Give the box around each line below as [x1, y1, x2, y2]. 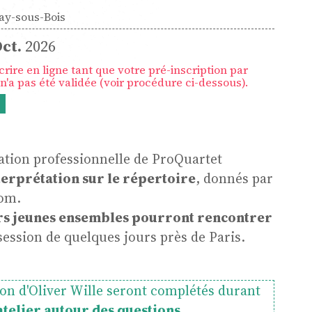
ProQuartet [151, 149, 222, 168]
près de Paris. [156, 227, 245, 246]
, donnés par [195, 169, 273, 187]
